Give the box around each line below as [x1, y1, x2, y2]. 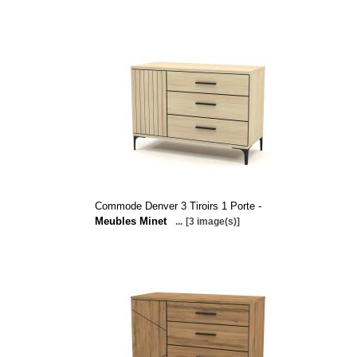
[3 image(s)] [185, 216, 240, 227]
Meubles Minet [94, 215, 167, 227]
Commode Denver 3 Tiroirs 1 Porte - [94, 200, 261, 212]
